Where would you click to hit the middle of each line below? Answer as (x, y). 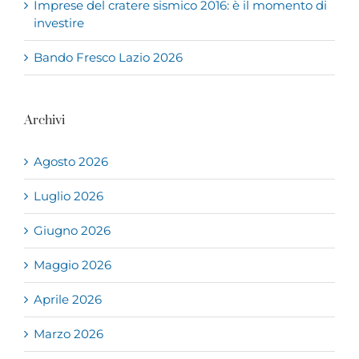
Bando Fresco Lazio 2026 (108, 58)
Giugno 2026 (72, 231)
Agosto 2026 (71, 162)
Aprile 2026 (68, 300)
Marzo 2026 (69, 334)
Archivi (44, 121)
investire (59, 23)
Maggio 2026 (73, 265)
